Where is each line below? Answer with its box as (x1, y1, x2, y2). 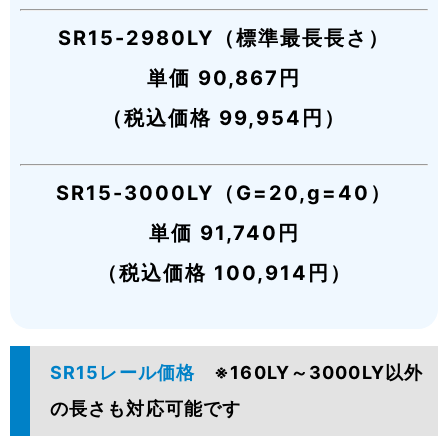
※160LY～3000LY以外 (214, 362, 424, 384)
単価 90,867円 (147, 66, 301, 91)
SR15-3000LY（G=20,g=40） (56, 181, 392, 206)
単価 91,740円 (148, 221, 300, 246)
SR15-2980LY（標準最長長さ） (58, 26, 390, 51)
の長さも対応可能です (50, 398, 242, 420)
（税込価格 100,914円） (96, 261, 352, 286)
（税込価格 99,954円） (102, 106, 346, 131)
